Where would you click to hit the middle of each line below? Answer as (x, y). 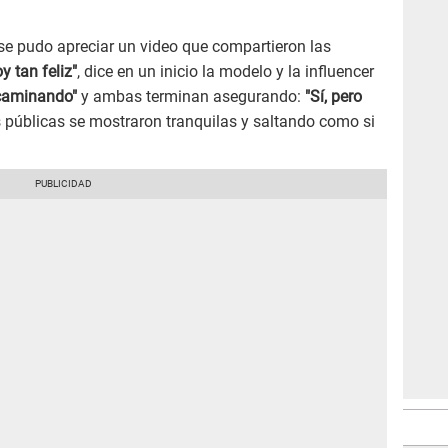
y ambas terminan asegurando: (191, 96)
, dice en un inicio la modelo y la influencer (225, 71)
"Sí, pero (333, 96)
